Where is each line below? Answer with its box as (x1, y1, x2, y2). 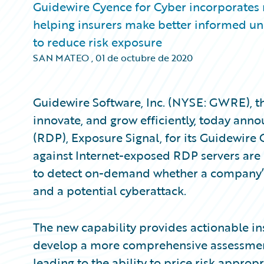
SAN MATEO (33, 51, 89, 65)
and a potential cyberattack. (33, 181, 186, 199)
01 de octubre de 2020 (95, 51, 193, 65)
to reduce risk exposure (33, 33, 162, 51)
